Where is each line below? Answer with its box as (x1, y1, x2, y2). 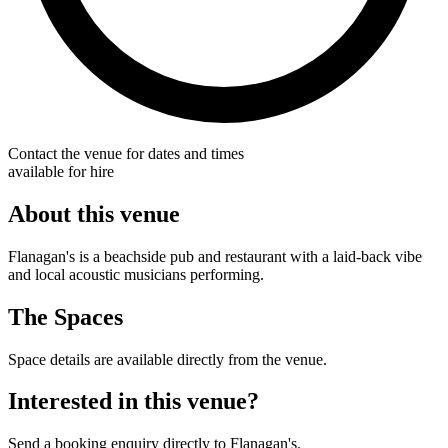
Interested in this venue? (8, 388, 259, 415)
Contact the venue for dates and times (8, 144, 244, 162)
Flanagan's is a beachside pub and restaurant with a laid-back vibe (8, 247, 422, 265)
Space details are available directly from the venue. (8, 350, 327, 368)
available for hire (8, 162, 114, 180)
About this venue (8, 200, 180, 227)
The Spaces (8, 303, 123, 330)
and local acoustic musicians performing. (8, 265, 264, 283)
